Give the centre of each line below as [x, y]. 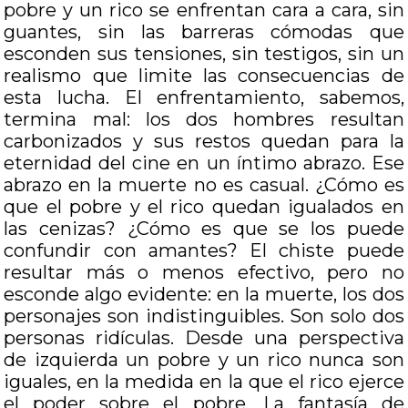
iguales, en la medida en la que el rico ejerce [204, 382]
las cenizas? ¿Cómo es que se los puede [204, 229]
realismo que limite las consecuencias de [204, 76]
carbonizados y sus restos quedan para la [204, 141]
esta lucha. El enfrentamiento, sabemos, [204, 97]
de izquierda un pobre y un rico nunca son [204, 360]
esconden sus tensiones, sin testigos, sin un [204, 54]
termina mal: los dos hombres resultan [204, 119]
